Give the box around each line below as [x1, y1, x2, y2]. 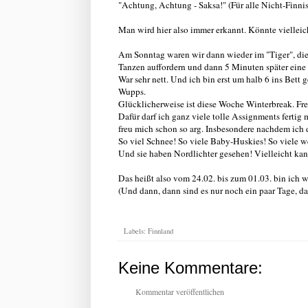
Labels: [124, 225, 148, 236]
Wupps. [118, 85, 146, 98]
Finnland [148, 225, 173, 236]
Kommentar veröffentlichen [135, 285, 224, 297]
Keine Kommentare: [118, 258, 263, 277]
